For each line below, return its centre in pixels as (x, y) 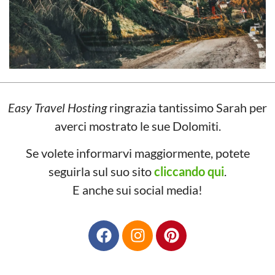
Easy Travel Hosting (57, 107)
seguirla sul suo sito (101, 172)
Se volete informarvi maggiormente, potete (137, 153)
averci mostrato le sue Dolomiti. (137, 126)
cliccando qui (189, 172)
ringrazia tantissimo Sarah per (187, 107)
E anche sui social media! (137, 190)
